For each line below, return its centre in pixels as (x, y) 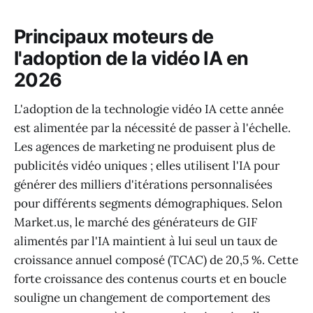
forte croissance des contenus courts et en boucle (150, 279)
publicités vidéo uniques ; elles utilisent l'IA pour (147, 166)
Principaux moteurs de (114, 36)
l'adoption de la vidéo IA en (131, 58)
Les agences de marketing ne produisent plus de (145, 147)
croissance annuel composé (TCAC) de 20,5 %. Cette (156, 260)
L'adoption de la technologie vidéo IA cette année (149, 109)
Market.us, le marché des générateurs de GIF (136, 223)
